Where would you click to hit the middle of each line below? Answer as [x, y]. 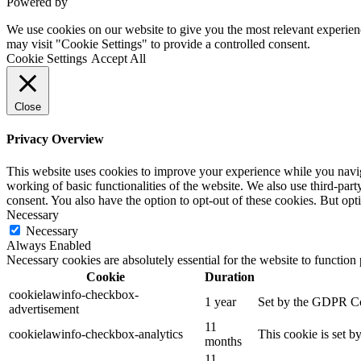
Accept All [118, 59]
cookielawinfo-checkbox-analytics [96, 334]
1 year [220, 301]
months [223, 341]
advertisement [44, 309]
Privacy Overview [55, 139]
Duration [230, 276]
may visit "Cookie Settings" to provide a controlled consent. [158, 44]
